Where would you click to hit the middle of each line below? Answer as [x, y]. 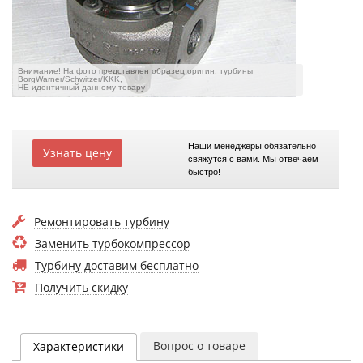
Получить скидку [81, 287]
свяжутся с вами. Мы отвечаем [253, 159]
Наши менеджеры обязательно [252, 146]
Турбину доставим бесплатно [117, 265]
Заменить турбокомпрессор [113, 243]
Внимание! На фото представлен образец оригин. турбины [135, 71]
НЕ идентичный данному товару [81, 87]
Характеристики [79, 346]
